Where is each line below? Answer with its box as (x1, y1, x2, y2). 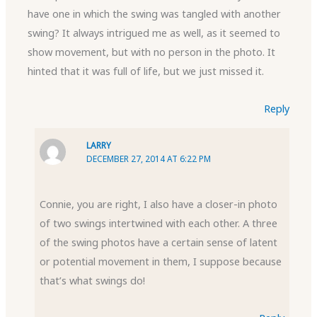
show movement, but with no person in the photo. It (28, 45, 276, 59)
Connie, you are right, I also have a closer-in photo (40, 197, 278, 212)
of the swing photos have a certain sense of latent (40, 235, 278, 250)
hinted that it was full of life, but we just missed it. (28, 64, 265, 79)
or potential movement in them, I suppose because (40, 254, 282, 269)
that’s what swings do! (40, 273, 146, 288)
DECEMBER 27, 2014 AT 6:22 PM (86, 153, 212, 165)
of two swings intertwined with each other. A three (40, 216, 278, 231)
